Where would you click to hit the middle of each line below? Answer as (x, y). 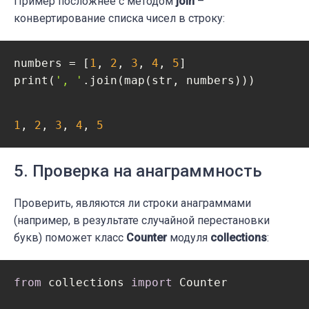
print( (34, 81)
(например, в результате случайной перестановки (142, 221)
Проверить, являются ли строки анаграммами (132, 203)
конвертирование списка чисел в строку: (119, 19)
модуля (189, 238)
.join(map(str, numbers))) (169, 81)
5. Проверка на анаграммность (138, 171)
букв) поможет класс (70, 238)
